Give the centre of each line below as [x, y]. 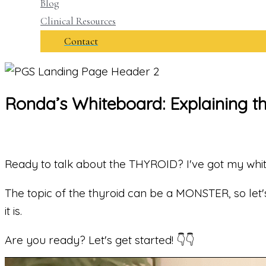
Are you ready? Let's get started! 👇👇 [99, 240]
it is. [13, 211]
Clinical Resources [78, 21]
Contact [81, 41]
